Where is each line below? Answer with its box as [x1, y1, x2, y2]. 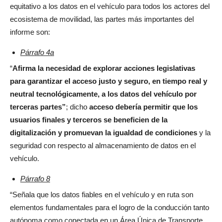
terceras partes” [10, 103, 66, 111]
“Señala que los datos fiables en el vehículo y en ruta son [10, 190, 193, 199]
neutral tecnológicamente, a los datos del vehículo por [10, 90, 197, 98]
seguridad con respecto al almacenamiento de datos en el [10, 141, 196, 150]
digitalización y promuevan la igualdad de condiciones [10, 128, 197, 137]
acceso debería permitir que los [89, 103, 198, 111]
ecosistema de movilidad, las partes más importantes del [10, 15, 194, 23]
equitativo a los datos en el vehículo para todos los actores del [10, 2, 210, 10]
